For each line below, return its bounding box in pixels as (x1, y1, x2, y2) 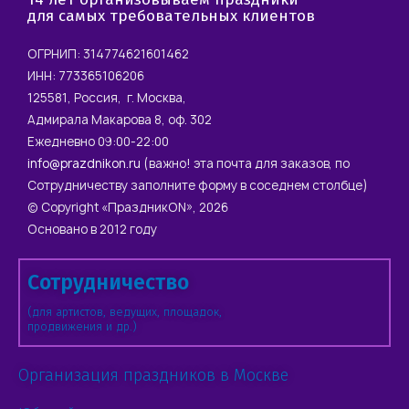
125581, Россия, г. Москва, (27, 89, 186, 107)
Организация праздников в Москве (18, 365, 288, 386)
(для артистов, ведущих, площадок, (27, 305, 222, 320)
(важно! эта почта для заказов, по (141, 155, 350, 173)
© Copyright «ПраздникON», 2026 (27, 199, 228, 216)
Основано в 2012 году (27, 221, 157, 238)
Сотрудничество (27, 269, 189, 296)
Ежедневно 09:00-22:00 (27, 133, 169, 151)
